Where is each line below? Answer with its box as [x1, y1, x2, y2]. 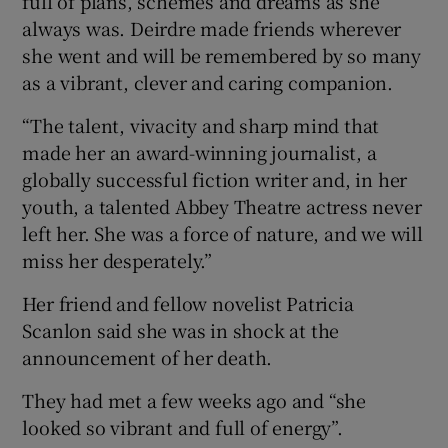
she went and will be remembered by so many [22, 41, 422, 68]
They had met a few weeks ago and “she [22, 386, 367, 413]
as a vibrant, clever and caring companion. [22, 68, 394, 95]
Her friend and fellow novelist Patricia [22, 289, 354, 316]
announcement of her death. [22, 343, 273, 370]
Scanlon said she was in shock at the [22, 316, 340, 343]
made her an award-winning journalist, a [22, 138, 377, 165]
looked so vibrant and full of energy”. [22, 413, 343, 440]
